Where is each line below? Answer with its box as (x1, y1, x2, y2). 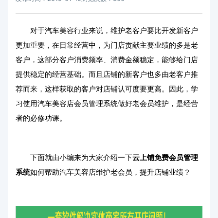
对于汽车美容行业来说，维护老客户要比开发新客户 (30, 27, 198, 35)
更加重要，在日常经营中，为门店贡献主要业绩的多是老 (16, 41, 198, 49)
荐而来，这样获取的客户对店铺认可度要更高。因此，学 (16, 85, 198, 93)
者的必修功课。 (16, 114, 67, 122)
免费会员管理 (154, 154, 198, 162)
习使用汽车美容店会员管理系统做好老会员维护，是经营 (16, 100, 198, 108)
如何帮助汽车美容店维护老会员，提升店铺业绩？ (30, 168, 191, 176)
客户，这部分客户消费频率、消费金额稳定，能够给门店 (16, 56, 198, 64)
